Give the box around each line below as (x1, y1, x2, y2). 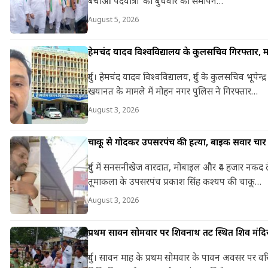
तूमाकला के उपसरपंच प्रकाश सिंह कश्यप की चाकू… (88, 175, 261, 187)
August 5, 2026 (88, 14, 139, 25)
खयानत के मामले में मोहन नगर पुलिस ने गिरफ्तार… (88, 84, 258, 97)
